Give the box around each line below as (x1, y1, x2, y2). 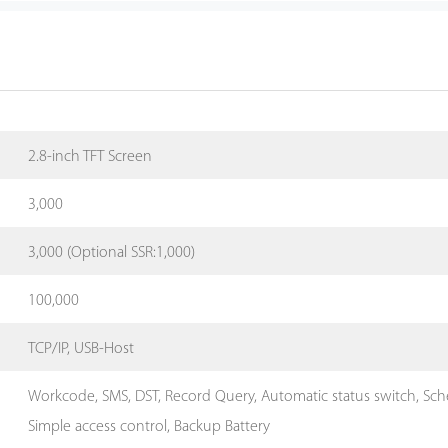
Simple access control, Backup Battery (28, 418, 271, 435)
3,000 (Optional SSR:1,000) (28, 245, 196, 262)
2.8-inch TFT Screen (28, 149, 153, 166)
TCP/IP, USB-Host (28, 341, 135, 358)
